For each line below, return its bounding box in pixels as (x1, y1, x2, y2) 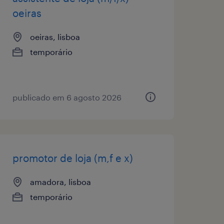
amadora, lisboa (29, 176, 91, 186)
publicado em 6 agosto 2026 (12, 92, 121, 102)
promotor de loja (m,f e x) (12, 151, 133, 164)
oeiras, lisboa (29, 31, 80, 41)
